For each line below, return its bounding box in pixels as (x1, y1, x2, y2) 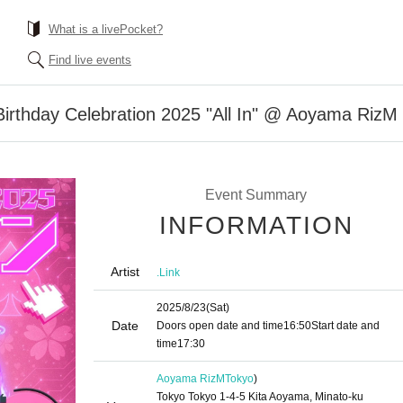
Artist (111, 264, 139, 279)
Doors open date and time (157, 319, 283, 332)
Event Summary (204, 187, 307, 202)
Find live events (49, 53, 131, 67)
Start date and (311, 319, 380, 332)
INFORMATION (159, 211, 354, 239)
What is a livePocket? (49, 22, 163, 36)
